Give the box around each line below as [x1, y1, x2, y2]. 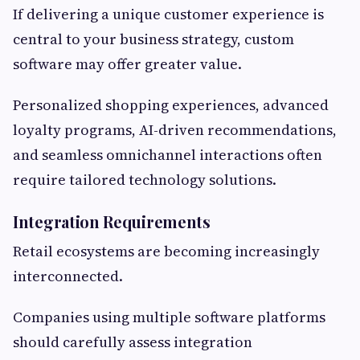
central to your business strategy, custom [13, 29, 294, 50]
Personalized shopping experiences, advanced [13, 95, 329, 116]
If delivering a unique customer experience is [13, 4, 324, 25]
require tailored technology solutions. [13, 170, 276, 190]
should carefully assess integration [13, 332, 252, 353]
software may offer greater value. [13, 54, 242, 75]
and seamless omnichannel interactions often [13, 145, 322, 166]
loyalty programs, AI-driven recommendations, [13, 120, 337, 141]
